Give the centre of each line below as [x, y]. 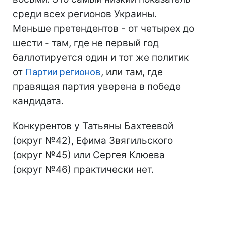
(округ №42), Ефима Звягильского [93, 140]
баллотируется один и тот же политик [101, 58]
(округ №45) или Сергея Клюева [89, 155]
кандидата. [38, 101]
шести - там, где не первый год [86, 43]
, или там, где [132, 72]
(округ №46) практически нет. [83, 170]
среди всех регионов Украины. [85, 14]
